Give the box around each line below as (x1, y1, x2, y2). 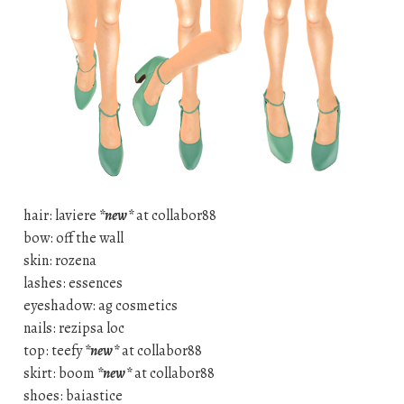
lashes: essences (23, 272, 123, 293)
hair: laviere (23, 205, 99, 225)
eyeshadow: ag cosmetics (23, 295, 178, 316)
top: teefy (23, 340, 85, 361)
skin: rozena (23, 250, 96, 271)
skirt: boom (23, 363, 97, 383)
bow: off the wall (23, 227, 124, 248)
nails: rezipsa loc (23, 317, 124, 338)
